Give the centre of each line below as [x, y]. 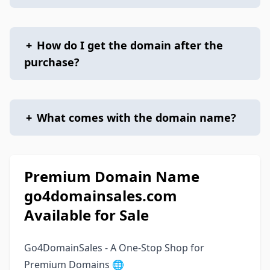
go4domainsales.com [101, 196]
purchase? [52, 62]
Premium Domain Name [112, 176]
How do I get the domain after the [130, 45]
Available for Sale [86, 215]
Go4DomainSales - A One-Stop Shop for [114, 248]
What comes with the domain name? [137, 118]
